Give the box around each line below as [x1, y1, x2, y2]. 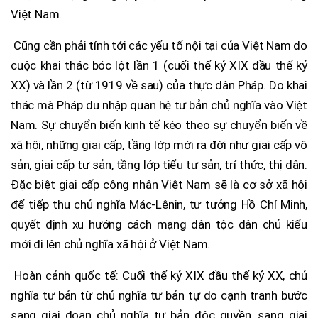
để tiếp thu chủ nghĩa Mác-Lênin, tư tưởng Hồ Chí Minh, [11, 197, 307, 212]
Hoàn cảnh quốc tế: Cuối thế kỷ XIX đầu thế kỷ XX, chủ [11, 268, 307, 283]
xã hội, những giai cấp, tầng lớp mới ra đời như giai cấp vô [11, 137, 307, 152]
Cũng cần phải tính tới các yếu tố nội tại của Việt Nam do [11, 38, 307, 53]
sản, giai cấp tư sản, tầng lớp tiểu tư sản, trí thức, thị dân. [11, 157, 307, 172]
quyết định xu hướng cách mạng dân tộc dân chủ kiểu [11, 216, 307, 231]
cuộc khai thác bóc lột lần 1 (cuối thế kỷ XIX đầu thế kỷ [11, 57, 307, 72]
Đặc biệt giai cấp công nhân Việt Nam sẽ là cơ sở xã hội [11, 177, 307, 192]
